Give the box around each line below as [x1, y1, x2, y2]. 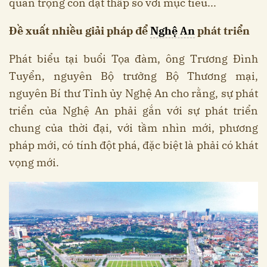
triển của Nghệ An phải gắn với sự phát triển [9, 104, 258, 118]
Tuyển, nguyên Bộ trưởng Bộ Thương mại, [9, 69, 258, 83]
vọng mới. [9, 156, 59, 170]
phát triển [195, 24, 250, 38]
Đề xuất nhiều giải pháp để [9, 24, 150, 38]
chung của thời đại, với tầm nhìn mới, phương [9, 121, 258, 135]
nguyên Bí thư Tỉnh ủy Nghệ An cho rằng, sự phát [9, 86, 258, 101]
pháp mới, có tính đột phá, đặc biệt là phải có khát [9, 138, 258, 153]
